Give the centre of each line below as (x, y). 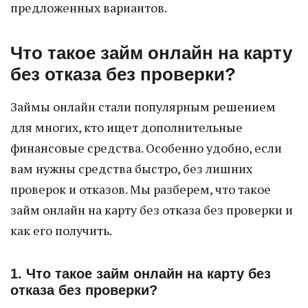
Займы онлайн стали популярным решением (143, 107)
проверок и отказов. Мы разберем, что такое (141, 189)
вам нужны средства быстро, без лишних (131, 168)
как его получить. (61, 230)
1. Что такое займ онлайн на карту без (141, 274)
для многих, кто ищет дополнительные (126, 127)
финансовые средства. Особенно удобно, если (146, 148)
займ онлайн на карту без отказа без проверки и (152, 210)
